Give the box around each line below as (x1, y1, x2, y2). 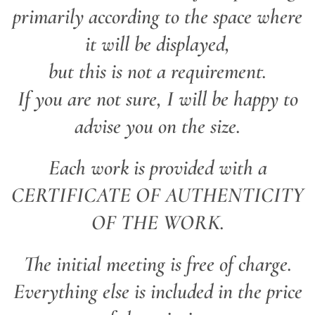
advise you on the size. (75, 113, 240, 139)
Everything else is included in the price (13, 278, 302, 304)
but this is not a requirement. (49, 58, 266, 84)
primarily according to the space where (13, 4, 302, 30)
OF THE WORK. (91, 210, 224, 236)
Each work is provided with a (48, 155, 267, 181)
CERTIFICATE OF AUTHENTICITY (11, 182, 304, 208)
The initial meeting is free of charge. (23, 251, 292, 277)
